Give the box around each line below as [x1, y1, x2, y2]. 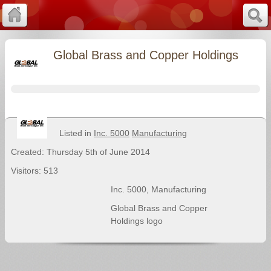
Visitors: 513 [11, 166, 58, 175]
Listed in [59, 128, 94, 138]
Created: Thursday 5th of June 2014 [11, 147, 150, 157]
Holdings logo [110, 216, 163, 226]
